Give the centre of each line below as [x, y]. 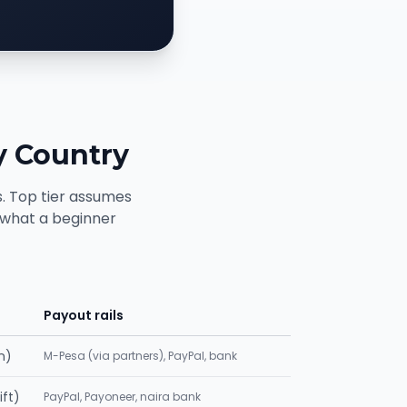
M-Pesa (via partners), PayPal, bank [140, 356]
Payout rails [84, 315]
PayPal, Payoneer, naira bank [122, 397]
